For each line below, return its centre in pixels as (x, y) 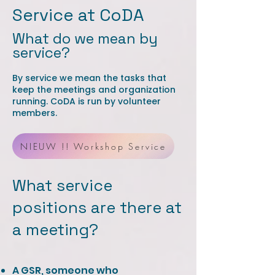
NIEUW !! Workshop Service (93, 146)
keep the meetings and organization (94, 90)
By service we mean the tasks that (89, 78)
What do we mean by (85, 38)
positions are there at (97, 207)
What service (62, 185)
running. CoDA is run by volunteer (87, 101)
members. (35, 113)
